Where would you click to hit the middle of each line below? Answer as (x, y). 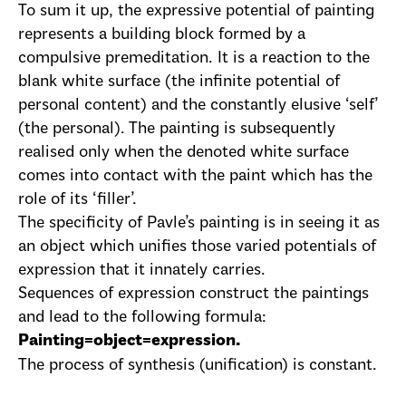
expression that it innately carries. (142, 271)
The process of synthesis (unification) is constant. (198, 366)
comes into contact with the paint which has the (195, 177)
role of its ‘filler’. (77, 200)
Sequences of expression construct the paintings (193, 295)
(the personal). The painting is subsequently (177, 130)
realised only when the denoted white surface (184, 153)
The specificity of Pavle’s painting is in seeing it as (199, 224)
